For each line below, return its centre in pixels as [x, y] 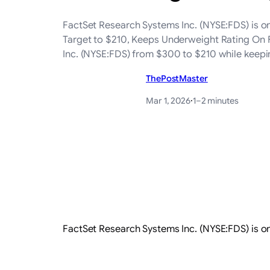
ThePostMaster [177, 78]
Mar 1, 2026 [168, 100]
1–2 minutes [215, 100]
